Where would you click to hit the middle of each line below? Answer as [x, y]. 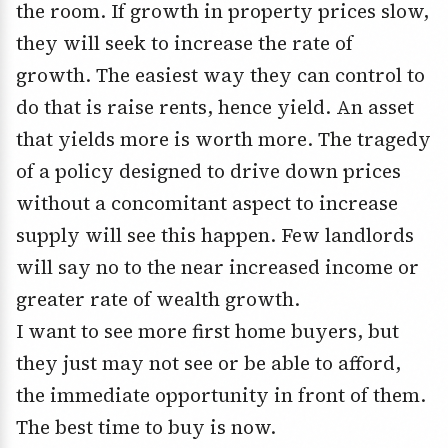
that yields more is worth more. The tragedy [223, 139]
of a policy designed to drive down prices [208, 171]
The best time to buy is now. [146, 427]
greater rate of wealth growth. [158, 299]
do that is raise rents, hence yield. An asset [215, 107]
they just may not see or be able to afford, [208, 363]
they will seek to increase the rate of [184, 43]
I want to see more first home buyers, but [207, 331]
